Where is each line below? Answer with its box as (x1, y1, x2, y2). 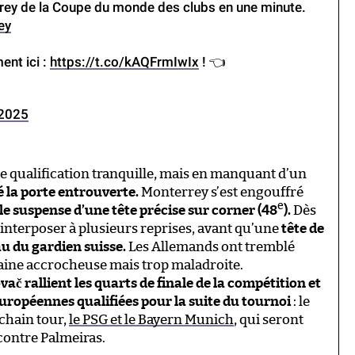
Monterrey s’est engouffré (139, 185, 303, 199)
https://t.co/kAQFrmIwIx (50, 53, 199, 70)
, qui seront (234, 312, 303, 326)
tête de (281, 221, 324, 235)
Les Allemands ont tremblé (126, 239, 295, 254)
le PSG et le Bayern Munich (69, 312, 234, 326)
